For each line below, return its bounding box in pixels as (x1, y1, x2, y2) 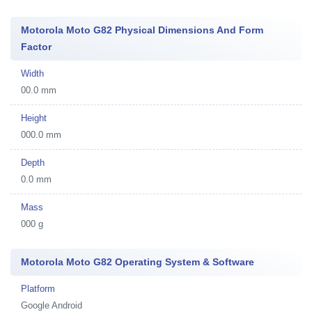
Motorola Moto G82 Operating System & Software (21, 256, 254, 267)
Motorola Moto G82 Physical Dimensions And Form (21, 24, 263, 36)
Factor (21, 41, 52, 52)
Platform (21, 283, 55, 294)
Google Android (21, 300, 82, 311)
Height (21, 113, 47, 123)
